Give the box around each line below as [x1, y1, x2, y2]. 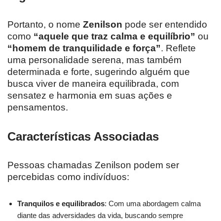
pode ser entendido [122, 19, 207, 30]
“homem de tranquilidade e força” [7, 43, 161, 54]
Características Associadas [7, 130, 159, 144]
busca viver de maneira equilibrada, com [7, 78, 179, 89]
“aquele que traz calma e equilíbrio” [34, 31, 195, 42]
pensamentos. [7, 102, 68, 113]
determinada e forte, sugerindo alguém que [7, 67, 190, 77]
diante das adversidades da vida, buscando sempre [17, 211, 183, 220]
